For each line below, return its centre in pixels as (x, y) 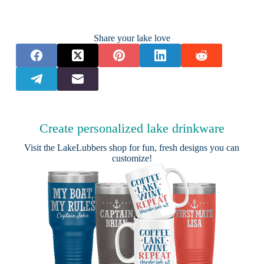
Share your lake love (132, 38)
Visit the (41, 147)
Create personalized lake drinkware (132, 128)
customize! (132, 158)
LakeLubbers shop (92, 147)
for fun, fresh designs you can (183, 147)
